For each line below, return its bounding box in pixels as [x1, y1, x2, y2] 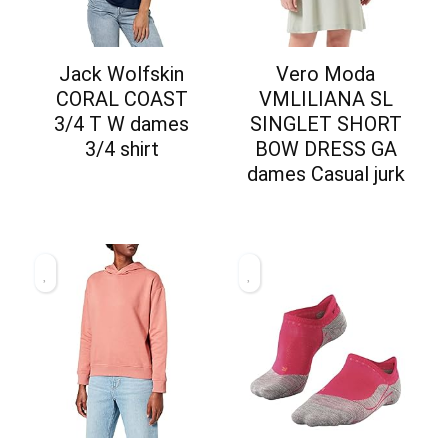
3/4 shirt [84, 136, 159, 161]
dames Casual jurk [246, 161, 405, 186]
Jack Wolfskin [59, 61, 185, 86]
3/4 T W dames [54, 111, 190, 136]
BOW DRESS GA [254, 136, 397, 161]
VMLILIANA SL [258, 86, 393, 111]
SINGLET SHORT [249, 111, 402, 136]
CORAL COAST [55, 86, 188, 111]
